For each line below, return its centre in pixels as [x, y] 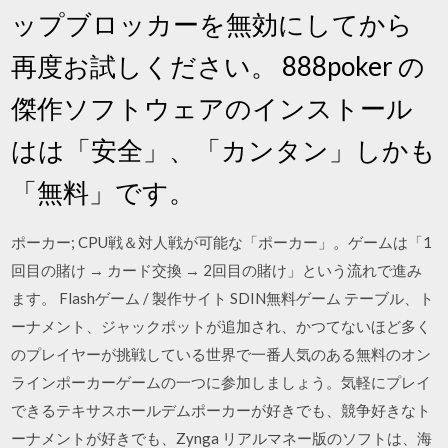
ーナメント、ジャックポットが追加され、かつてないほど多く [221, 326]
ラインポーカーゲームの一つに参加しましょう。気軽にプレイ [221, 382]
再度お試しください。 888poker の [218, 66]
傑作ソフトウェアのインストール [212, 108]
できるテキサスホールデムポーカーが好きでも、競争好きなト [221, 410]
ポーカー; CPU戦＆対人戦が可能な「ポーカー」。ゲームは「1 [222, 242]
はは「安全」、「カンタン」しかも [224, 150]
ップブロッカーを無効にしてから [212, 24]
